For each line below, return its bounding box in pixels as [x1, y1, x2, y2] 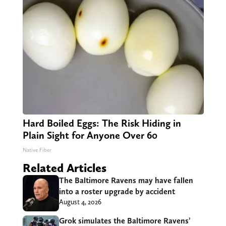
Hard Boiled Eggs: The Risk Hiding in [22, 117, 181, 129]
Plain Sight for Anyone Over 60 [22, 129, 157, 141]
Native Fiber [22, 147, 51, 153]
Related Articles [22, 160, 106, 175]
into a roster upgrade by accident [59, 187, 175, 196]
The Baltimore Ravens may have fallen [59, 176, 193, 185]
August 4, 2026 [59, 198, 101, 206]
